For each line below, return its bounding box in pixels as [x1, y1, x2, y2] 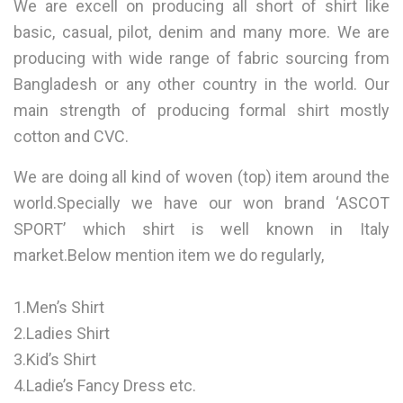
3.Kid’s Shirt [13, 349, 96, 369]
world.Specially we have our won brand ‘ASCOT [13, 193, 390, 212]
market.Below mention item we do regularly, [13, 245, 324, 264]
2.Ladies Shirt [13, 323, 110, 343]
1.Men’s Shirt [13, 297, 104, 317]
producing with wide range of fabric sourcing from [13, 48, 390, 67]
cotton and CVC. [13, 126, 132, 146]
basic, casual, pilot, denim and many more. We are [13, 22, 390, 41]
